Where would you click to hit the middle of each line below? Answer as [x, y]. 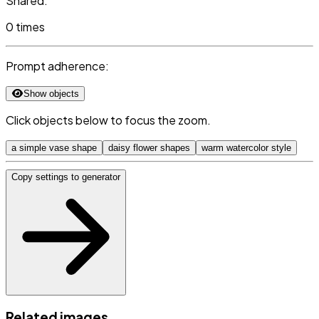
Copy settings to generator [66, 177]
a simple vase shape [54, 148]
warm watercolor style [246, 148]
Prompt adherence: [57, 66]
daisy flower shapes [149, 148]
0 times [25, 27]
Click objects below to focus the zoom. [108, 120]
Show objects [51, 94]
